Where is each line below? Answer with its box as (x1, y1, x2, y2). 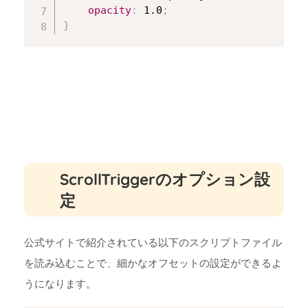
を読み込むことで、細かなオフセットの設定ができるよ (24, 256, 282, 269)
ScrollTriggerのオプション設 (60, 169, 270, 190)
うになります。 (24, 276, 96, 290)
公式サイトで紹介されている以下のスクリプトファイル (24, 235, 282, 249)
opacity (88, 4, 131, 17)
